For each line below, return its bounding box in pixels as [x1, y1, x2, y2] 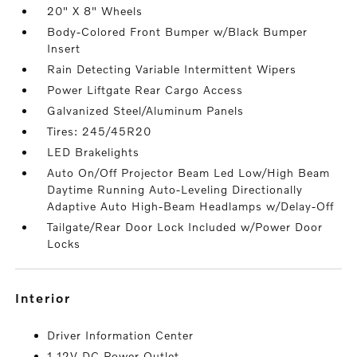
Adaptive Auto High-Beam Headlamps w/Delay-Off [47, 199, 335, 213]
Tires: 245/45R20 [47, 124, 152, 138]
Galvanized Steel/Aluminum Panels [47, 104, 245, 117]
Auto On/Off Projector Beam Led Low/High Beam [47, 166, 331, 179]
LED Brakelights [47, 145, 140, 159]
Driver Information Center [47, 328, 194, 342]
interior [21, 290, 72, 305]
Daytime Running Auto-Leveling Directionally [47, 182, 304, 196]
